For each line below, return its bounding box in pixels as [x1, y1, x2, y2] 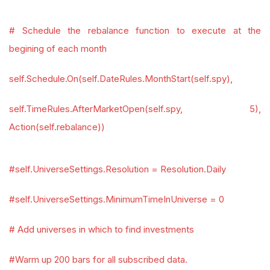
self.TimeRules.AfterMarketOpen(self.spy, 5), [9, 103, 261, 115]
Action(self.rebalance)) [9, 121, 105, 133]
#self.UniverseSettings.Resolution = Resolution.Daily [9, 163, 226, 175]
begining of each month [9, 43, 107, 54]
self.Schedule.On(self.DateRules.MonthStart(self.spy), [9, 73, 233, 84]
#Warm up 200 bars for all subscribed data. [9, 254, 187, 265]
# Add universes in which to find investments [9, 224, 194, 235]
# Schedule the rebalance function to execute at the [9, 25, 261, 36]
